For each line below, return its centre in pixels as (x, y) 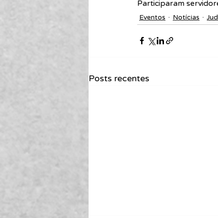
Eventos (152, 17)
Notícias (186, 17)
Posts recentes (119, 78)
